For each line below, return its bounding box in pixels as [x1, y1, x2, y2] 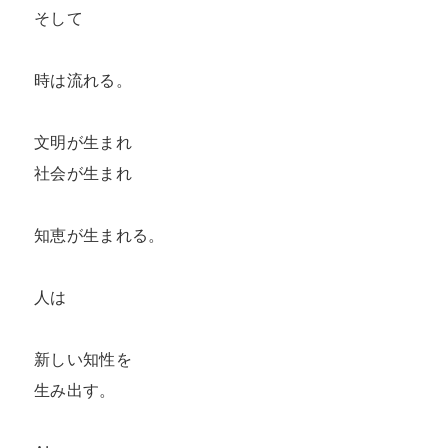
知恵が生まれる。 [34, 225, 165, 246]
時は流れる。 [34, 70, 132, 91]
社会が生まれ [34, 163, 132, 184]
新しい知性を [34, 349, 132, 370]
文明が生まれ [34, 132, 132, 153]
